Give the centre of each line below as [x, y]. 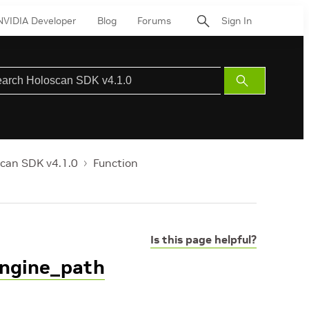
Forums [154, 20]
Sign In [237, 20]
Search [258, 97]
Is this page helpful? [203, 239]
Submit [258, 80]
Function [116, 163]
